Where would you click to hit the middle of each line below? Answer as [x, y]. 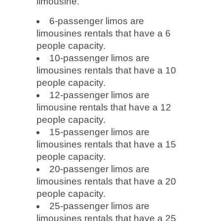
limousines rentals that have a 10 [106, 70]
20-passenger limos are [99, 169]
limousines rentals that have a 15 [106, 144]
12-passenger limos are [99, 95]
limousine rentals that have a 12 [104, 107]
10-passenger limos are [99, 58]
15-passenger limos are [99, 132]
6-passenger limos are [97, 21]
